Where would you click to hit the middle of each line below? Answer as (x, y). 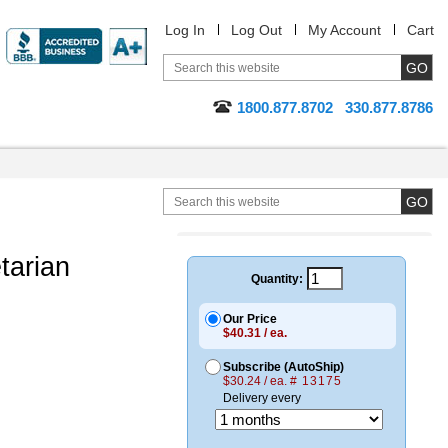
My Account (344, 30)
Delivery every (262, 398)
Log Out (256, 30)
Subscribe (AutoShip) (283, 367)
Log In (185, 30)
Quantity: (276, 278)
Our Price (250, 319)
